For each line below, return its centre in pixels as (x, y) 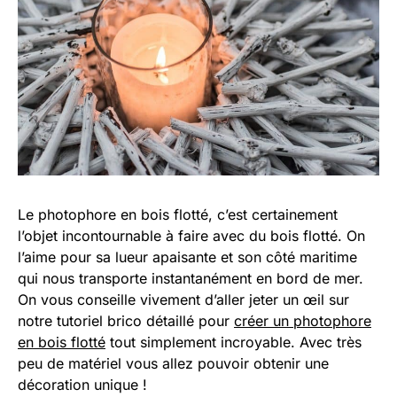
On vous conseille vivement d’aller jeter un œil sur (183, 300)
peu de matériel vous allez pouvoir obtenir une (173, 363)
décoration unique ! (82, 385)
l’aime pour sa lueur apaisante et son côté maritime (187, 257)
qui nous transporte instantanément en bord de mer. (191, 278)
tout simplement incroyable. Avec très (234, 342)
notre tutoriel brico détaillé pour (126, 321)
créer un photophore (303, 321)
